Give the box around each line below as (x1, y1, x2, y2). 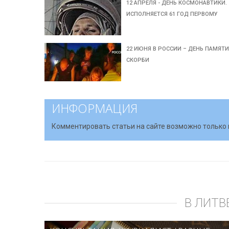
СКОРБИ (126, 57, 150, 63)
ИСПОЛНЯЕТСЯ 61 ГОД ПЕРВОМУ (126, 11, 218, 17)
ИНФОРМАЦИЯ (52, 100, 138, 117)
